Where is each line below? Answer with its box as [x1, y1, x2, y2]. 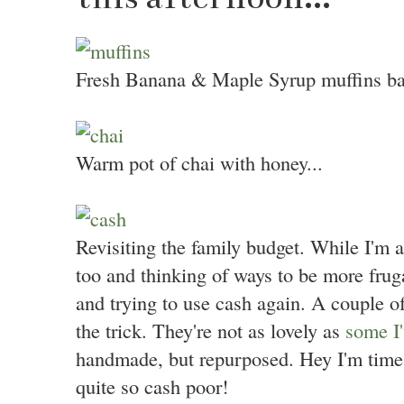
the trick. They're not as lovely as [76, 317, 345, 344]
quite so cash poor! [76, 372, 228, 400]
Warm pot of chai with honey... [76, 149, 323, 177]
